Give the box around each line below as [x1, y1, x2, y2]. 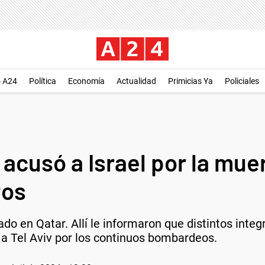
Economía [68, 76, 105, 86]
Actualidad [117, 76, 156, 86]
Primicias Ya [168, 76, 213, 86]
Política [29, 76, 56, 86]
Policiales [225, 76, 259, 86]
